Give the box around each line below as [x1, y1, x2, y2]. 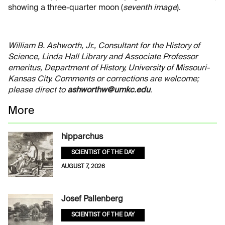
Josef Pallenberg [61, 195, 123, 204]
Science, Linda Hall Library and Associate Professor [8, 53, 198, 62]
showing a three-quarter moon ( [8, 4, 123, 13]
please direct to [8, 86, 67, 95]
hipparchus [61, 133, 103, 142]
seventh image [123, 4, 177, 13]
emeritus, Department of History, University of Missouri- [8, 64, 209, 73]
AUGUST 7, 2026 [61, 164, 105, 170]
